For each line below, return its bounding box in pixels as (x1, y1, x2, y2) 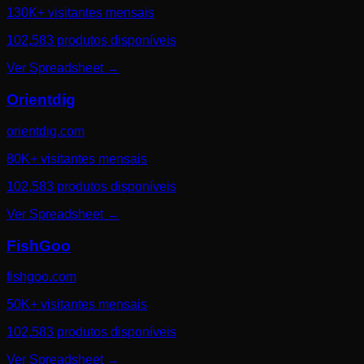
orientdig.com (6, 123, 84, 138)
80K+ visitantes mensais (6, 151, 147, 166)
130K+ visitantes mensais (6, 6, 154, 20)
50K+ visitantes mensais (6, 297, 147, 312)
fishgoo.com (6, 270, 76, 284)
